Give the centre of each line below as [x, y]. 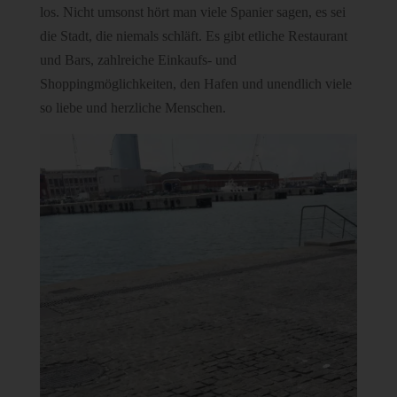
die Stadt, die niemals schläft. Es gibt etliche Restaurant [193, 35]
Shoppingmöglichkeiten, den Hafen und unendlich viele [195, 83]
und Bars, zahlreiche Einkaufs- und [138, 59]
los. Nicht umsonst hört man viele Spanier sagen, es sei [192, 12]
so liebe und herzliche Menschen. [132, 107]
